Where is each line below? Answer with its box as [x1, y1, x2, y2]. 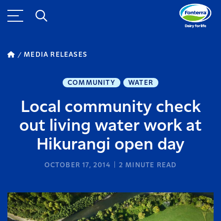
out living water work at [19, 118, 202, 134]
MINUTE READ [123, 162, 177, 169]
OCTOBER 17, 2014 [44, 162, 110, 169]
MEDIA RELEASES [24, 51, 88, 58]
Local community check [20, 99, 201, 115]
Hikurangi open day [37, 137, 184, 153]
